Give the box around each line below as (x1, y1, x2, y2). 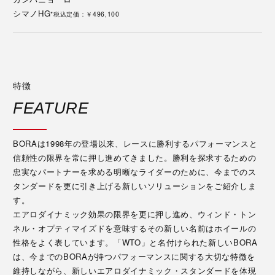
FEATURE (13, 98, 89, 117)
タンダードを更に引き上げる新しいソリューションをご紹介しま (13, 180, 257, 192)
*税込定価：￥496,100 (50, 9, 120, 18)
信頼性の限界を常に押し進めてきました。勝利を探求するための (13, 152, 257, 164)
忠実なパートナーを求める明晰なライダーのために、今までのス (13, 166, 257, 178)
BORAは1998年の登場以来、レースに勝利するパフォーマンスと (13, 137, 258, 150)
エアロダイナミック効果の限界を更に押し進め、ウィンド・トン (13, 208, 257, 220)
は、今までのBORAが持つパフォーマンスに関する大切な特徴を (13, 250, 255, 263)
